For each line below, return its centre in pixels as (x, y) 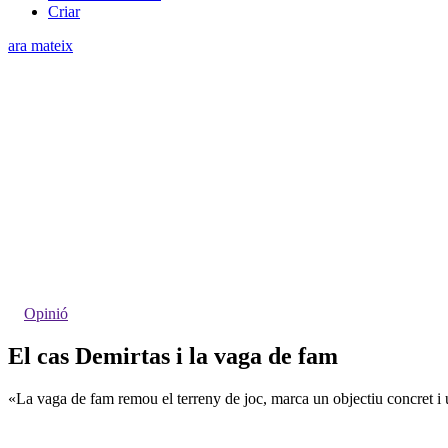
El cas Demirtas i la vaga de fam (173, 355)
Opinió (46, 313)
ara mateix (40, 45)
